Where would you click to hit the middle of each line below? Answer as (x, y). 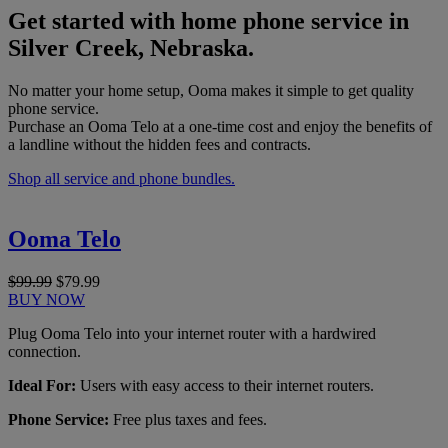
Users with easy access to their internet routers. (225, 385)
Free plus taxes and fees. (188, 419)
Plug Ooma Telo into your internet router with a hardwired (192, 333)
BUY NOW (46, 299)
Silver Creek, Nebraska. (131, 48)
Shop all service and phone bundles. (121, 178)
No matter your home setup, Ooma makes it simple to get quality (211, 90)
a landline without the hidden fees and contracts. (159, 144)
